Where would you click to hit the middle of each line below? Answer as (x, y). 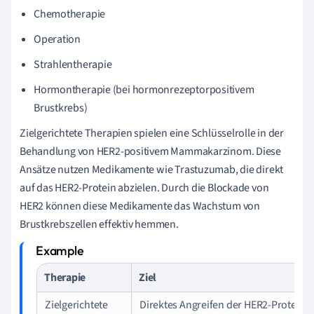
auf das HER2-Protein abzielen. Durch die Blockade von (144, 187)
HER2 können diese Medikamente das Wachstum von (140, 206)
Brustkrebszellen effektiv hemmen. (99, 224)
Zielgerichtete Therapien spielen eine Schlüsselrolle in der (152, 133)
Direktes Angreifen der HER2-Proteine (225, 305)
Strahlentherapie (73, 64)
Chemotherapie (70, 14)
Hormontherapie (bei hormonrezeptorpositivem (144, 89)
